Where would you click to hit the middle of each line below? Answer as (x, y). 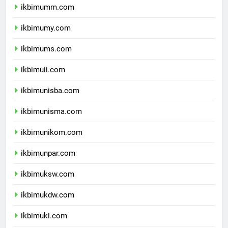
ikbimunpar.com (48, 162)
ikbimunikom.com (52, 141)
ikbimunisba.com (50, 99)
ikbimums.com (46, 58)
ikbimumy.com (46, 37)
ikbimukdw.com (48, 204)
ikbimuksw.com (48, 183)
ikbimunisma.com (51, 120)
